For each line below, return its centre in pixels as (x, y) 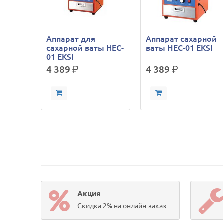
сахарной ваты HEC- (85, 48)
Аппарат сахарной (181, 39)
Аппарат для (71, 39)
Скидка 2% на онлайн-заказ (122, 205)
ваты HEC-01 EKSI (179, 48)
